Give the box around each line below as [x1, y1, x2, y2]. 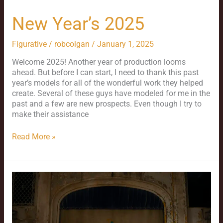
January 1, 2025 [97, 39, 154, 49]
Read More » [11, 132, 56, 141]
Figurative [11, 39, 47, 49]
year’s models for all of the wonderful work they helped [11, 79, 203, 88]
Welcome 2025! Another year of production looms [11, 58, 186, 67]
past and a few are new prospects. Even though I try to [11, 100, 202, 109]
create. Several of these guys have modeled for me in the [11, 89, 210, 99]
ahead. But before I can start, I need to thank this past [11, 68, 199, 78]
